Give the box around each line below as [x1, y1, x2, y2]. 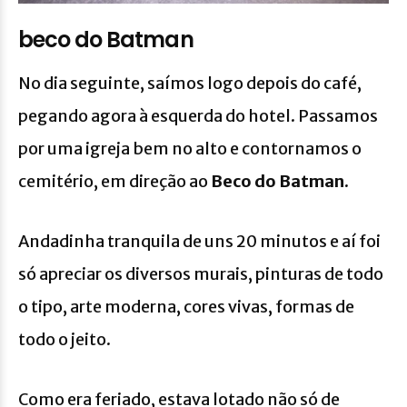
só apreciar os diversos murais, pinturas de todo [18, 263, 383, 285]
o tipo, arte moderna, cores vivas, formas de [18, 296, 354, 318]
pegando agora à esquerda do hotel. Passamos [18, 105, 378, 127]
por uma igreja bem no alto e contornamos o [18, 138, 362, 160]
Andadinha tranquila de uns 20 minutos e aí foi [18, 231, 381, 253]
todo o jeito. [18, 329, 111, 351]
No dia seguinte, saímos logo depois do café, [18, 73, 362, 94]
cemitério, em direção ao [18, 171, 211, 193]
